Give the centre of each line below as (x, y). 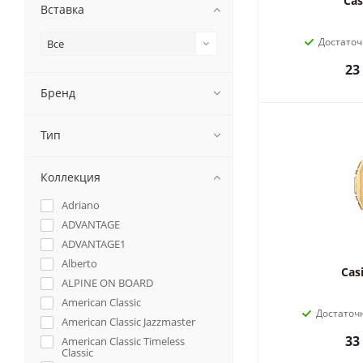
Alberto (79, 263)
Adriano (81, 205)
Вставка (62, 9)
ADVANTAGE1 (94, 244)
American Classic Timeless (123, 341)
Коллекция (70, 177)
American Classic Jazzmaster (128, 322)
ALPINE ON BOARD (107, 283)
